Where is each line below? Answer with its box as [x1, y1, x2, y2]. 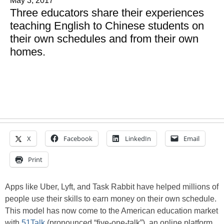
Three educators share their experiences [10, 6, 204, 19]
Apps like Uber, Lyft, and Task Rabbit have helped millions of [5, 182, 218, 191]
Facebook [63, 134, 92, 143]
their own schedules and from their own [10, 32, 198, 45]
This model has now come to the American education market [5, 206, 218, 215]
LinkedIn [125, 134, 151, 143]
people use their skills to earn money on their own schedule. [5, 194, 216, 203]
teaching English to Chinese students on [10, 19, 204, 32]
